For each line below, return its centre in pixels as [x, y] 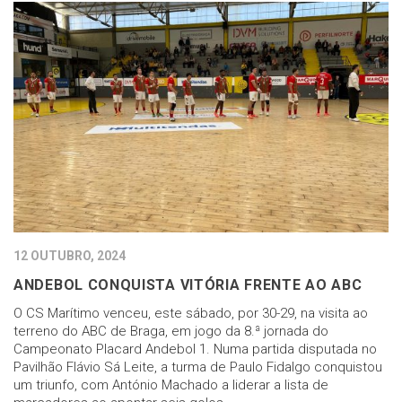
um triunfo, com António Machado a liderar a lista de [171, 385]
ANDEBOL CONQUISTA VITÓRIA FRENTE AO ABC [188, 284]
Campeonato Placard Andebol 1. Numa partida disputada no [195, 349]
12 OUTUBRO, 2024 [70, 255]
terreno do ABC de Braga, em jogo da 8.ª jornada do [171, 331]
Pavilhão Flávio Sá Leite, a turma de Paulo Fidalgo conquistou [198, 367]
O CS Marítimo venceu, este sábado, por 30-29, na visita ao [191, 313]
